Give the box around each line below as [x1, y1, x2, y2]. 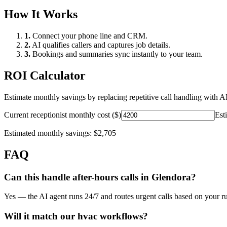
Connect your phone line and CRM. [30, 31, 147, 41]
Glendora [152, 171, 191, 182]
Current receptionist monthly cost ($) [4, 110, 121, 119]
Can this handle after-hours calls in [4, 171, 152, 182]
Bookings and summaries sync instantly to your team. [30, 50, 203, 59]
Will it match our [4, 211, 78, 222]
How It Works [4, 8, 78, 21]
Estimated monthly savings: [4, 128, 94, 137]
